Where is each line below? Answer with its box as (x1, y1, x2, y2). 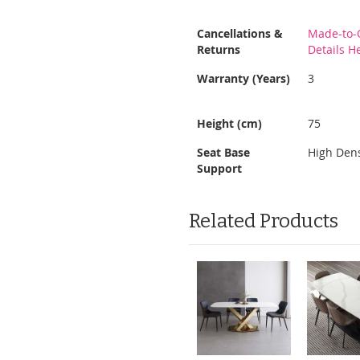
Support (197, 161, 243, 176)
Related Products (189, 210, 339, 232)
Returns (197, 42, 241, 57)
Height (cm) (197, 116, 263, 131)
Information (188, 35, 252, 50)
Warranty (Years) (197, 71, 291, 86)
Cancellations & (197, 26, 284, 41)
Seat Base (197, 145, 251, 160)
